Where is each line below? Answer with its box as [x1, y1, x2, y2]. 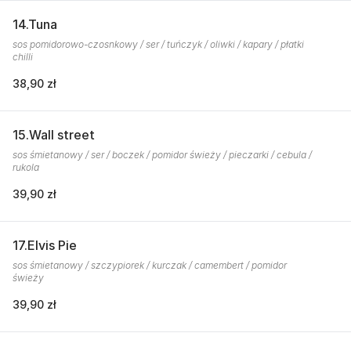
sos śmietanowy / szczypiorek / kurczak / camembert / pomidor [13, 259, 287, 271]
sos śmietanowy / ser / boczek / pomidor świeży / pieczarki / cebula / [13, 149, 312, 161]
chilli [13, 51, 33, 63]
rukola [13, 161, 39, 173]
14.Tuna [13, 16, 57, 32]
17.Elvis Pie [13, 237, 77, 253]
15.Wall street [13, 127, 95, 143]
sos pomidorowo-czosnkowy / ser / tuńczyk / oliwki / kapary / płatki [13, 38, 304, 50]
